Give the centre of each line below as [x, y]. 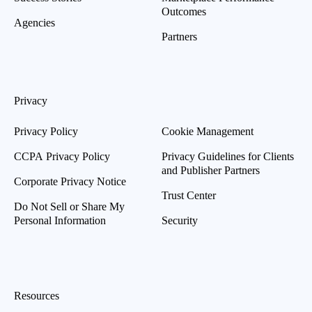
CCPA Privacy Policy [62, 156]
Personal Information [60, 220]
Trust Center [189, 195]
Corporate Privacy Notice [70, 181]
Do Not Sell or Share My [69, 206]
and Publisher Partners [211, 170]
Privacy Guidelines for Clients [228, 156]
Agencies [34, 22]
